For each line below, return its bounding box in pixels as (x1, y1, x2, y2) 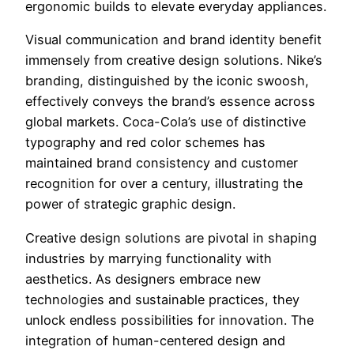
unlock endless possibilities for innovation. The (25, 311, 314, 328)
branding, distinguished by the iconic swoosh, (25, 73, 309, 89)
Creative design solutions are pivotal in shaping (25, 229, 317, 246)
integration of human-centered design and (25, 332, 285, 348)
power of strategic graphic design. (25, 196, 235, 213)
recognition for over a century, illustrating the (25, 175, 303, 192)
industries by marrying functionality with (25, 250, 272, 266)
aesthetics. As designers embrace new (25, 270, 261, 287)
